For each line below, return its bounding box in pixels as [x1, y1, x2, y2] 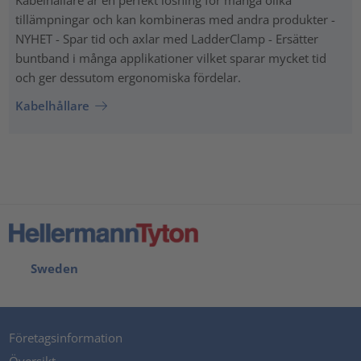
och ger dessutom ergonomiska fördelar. [15, 68, 241, 85]
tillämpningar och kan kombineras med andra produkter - [15, 10, 335, 27]
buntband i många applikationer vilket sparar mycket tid [15, 49, 326, 66]
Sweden [24, 259, 78, 276]
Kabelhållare [15, 98, 89, 114]
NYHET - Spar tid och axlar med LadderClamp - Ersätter [15, 30, 318, 47]
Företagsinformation [9, 329, 123, 346]
